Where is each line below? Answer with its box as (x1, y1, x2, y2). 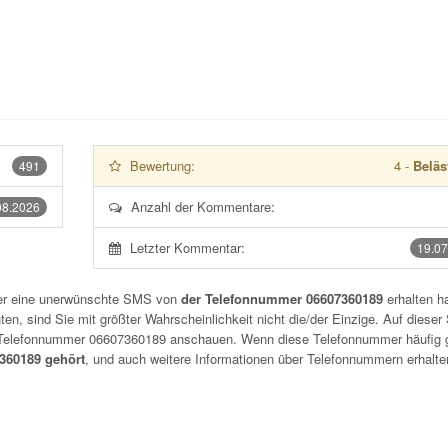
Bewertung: (129, 156, 195, 175)
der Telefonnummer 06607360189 (181, 289, 383, 308)
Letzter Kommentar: (129, 238, 245, 257)
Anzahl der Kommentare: (130, 197, 275, 216)
